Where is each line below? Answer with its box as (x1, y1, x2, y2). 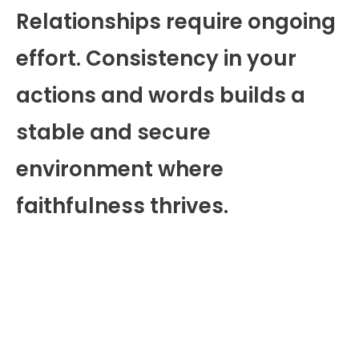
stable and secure (16, 117, 211, 147)
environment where (16, 154, 224, 184)
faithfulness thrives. (16, 191, 228, 220)
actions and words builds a (16, 80, 305, 110)
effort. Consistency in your (16, 43, 296, 73)
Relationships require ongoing (16, 6, 336, 36)
